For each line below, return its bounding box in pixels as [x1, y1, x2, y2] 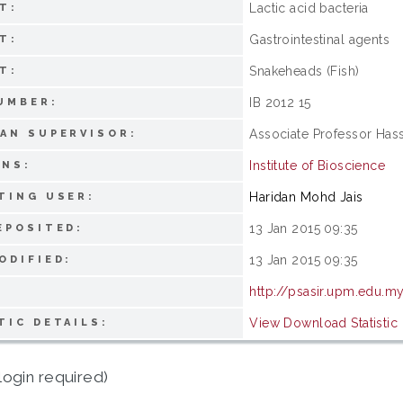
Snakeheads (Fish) [249, 63, 360, 78]
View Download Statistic [249, 315, 399, 330]
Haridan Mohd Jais [249, 189, 363, 204]
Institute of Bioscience [249, 157, 386, 173]
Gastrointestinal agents [249, 31, 390, 47]
